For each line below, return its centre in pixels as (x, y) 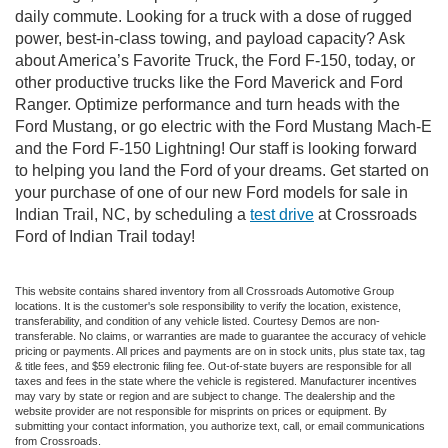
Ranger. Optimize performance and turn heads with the (207, 105)
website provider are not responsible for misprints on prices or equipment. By (201, 411)
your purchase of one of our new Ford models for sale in (211, 193)
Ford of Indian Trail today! (105, 237)
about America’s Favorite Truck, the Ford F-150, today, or (215, 61)
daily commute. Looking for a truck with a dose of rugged (213, 17)
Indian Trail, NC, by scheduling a (132, 215)
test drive (282, 215)
